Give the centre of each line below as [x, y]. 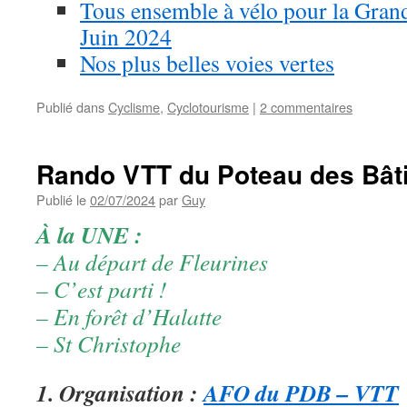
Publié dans [70, 106]
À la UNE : [89, 234]
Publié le [61, 199]
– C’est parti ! [102, 288]
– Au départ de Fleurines [152, 261]
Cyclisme [134, 106]
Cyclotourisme [208, 106]
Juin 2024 [126, 36]
